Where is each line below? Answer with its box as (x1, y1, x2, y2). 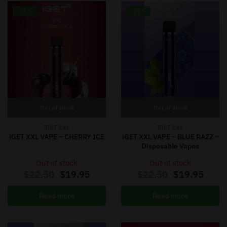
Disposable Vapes (141, 141, 199, 150)
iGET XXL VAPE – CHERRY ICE (9, 132, 104, 141)
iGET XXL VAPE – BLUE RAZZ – (122, 132, 219, 141)
